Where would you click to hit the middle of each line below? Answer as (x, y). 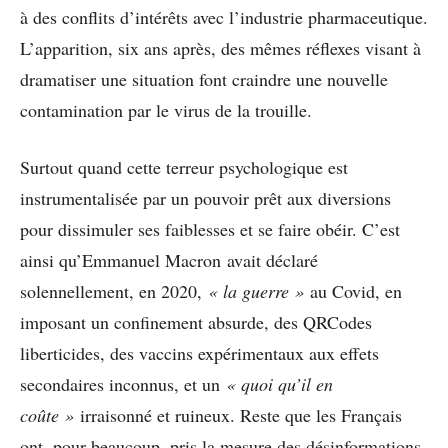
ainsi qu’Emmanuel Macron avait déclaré (169, 259)
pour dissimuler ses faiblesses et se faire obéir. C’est (210, 228)
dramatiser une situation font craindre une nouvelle (204, 78)
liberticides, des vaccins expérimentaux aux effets (199, 352)
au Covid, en (353, 290)
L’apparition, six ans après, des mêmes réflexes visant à (220, 47)
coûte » (47, 414)
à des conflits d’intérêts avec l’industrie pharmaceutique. (224, 16)
